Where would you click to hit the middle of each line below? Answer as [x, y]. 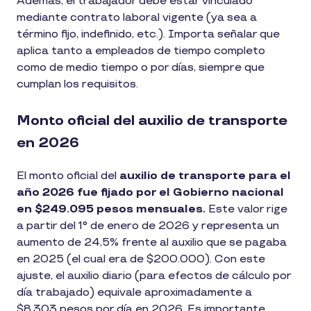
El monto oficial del [68, 176]
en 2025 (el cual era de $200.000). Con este [141, 259]
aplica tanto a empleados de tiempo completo [141, 51]
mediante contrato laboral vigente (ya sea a [137, 17]
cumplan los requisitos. [79, 84]
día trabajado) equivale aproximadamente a [134, 292]
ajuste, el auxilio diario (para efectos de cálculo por [154, 276]
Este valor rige [248, 209]
